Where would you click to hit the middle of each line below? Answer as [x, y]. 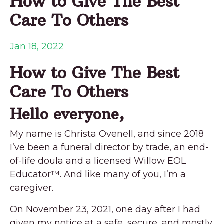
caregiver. [33, 188]
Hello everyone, [67, 114]
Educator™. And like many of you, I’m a [98, 174]
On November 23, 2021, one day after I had [105, 209]
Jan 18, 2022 [37, 46]
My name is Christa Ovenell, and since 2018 [107, 134]
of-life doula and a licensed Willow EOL [98, 161]
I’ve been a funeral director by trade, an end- [109, 147]
